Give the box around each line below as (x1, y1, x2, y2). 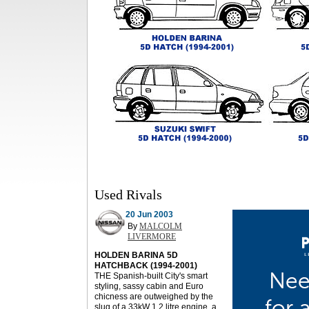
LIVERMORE (128, 232, 176, 241)
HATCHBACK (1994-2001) (94, 261, 197, 270)
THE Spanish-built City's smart (94, 271, 208, 281)
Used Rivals (94, 187, 162, 202)
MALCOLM (139, 221, 182, 231)
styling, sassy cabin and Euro (94, 281, 203, 291)
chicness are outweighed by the (94, 292, 213, 301)
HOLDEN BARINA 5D (94, 250, 178, 260)
